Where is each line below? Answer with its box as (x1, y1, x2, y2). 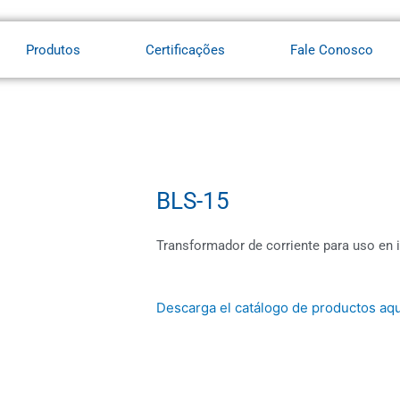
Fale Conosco (290, 41, 374, 58)
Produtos (26, 41, 81, 58)
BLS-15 (156, 187, 230, 214)
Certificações (146, 41, 226, 58)
